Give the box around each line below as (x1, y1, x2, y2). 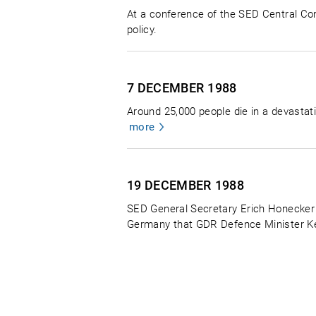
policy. (127, 23, 157, 36)
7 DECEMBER (127, 80, 205, 95)
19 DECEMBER (127, 178, 212, 193)
